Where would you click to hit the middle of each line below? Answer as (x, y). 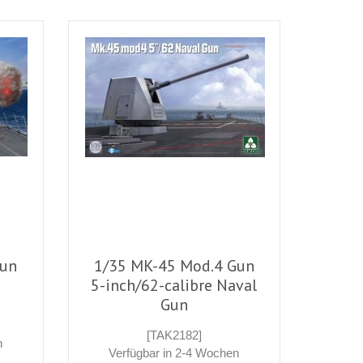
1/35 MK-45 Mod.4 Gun (174, 265)
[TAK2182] (174, 335)
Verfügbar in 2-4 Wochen (174, 352)
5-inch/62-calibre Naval (174, 285)
